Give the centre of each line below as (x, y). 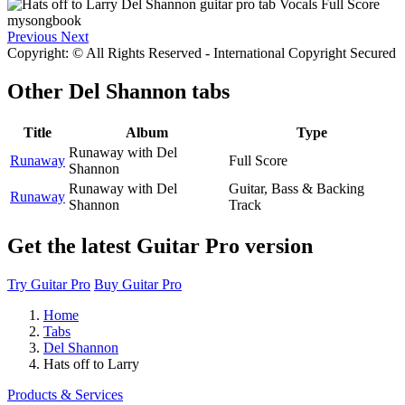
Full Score (258, 160)
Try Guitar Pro (49, 284)
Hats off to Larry (91, 363)
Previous (32, 36)
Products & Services (65, 394)
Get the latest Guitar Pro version (160, 245)
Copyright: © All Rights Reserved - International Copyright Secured (202, 52)
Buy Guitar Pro (138, 284)
